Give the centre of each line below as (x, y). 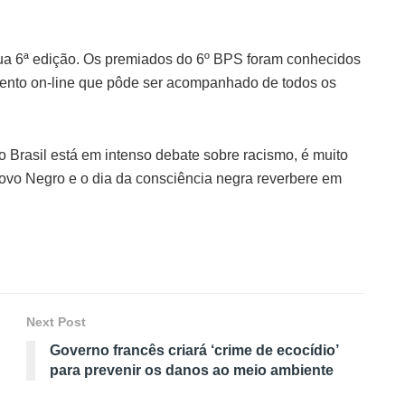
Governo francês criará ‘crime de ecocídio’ (194, 350)
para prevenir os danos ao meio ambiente (192, 370)
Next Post (56, 322)
